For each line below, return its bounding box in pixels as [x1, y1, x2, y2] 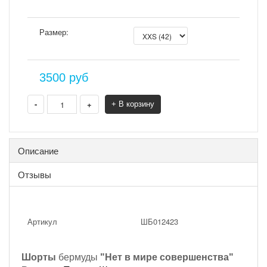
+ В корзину [111, 100, 154, 108]
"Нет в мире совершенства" [100, 252, 234, 262]
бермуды [56, 252, 100, 262]
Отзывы [18, 168, 51, 181]
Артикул [27, 216, 57, 227]
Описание [18, 144, 58, 157]
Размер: [39, 26, 69, 38]
